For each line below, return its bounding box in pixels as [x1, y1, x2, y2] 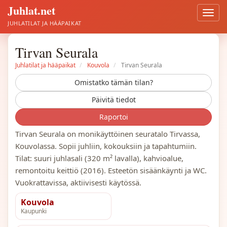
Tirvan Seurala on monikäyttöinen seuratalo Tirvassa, [15, 129, 200, 139]
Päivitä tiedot [91, 95, 136, 104]
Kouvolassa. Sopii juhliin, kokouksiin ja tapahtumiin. [15, 141, 197, 151]
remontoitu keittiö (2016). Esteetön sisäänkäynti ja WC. [15, 165, 207, 175]
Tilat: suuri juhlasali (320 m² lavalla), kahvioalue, [15, 153, 183, 163]
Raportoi [99, 112, 128, 122]
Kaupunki [21, 207, 47, 215]
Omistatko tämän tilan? [74, 78, 153, 87]
